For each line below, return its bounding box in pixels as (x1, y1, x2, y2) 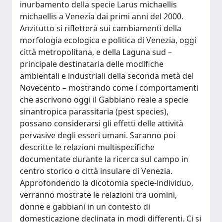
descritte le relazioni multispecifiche (20, 142, 155, 153)
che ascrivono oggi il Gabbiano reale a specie (20, 94, 188, 105)
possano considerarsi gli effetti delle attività (20, 118, 183, 129)
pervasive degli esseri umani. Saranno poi (20, 130, 175, 141)
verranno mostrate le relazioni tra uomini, (20, 189, 177, 200)
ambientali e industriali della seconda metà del (20, 70, 194, 81)
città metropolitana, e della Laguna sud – (20, 47, 172, 57)
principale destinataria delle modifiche (20, 58, 164, 69)
